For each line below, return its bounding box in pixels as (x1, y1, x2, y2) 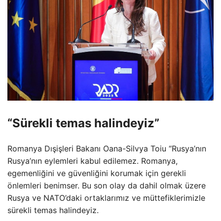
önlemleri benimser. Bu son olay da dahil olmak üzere (7, 180, 206, 190)
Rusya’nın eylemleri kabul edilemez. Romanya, (7, 155, 178, 166)
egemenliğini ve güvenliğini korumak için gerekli (7, 168, 186, 178)
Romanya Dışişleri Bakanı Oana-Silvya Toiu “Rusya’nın (7, 143, 206, 153)
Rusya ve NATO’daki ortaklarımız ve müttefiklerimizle (7, 192, 205, 203)
